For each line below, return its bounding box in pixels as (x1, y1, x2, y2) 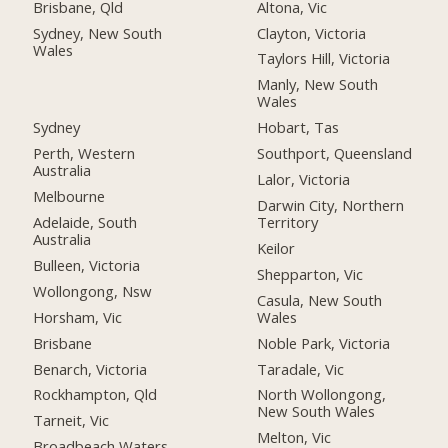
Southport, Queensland (257, 143, 413, 164)
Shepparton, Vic (257, 263, 364, 284)
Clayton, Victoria (257, 22, 367, 43)
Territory (257, 212, 319, 233)
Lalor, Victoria (257, 169, 351, 190)
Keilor (257, 237, 296, 258)
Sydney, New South (33, 23, 163, 44)
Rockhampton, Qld (33, 384, 158, 405)
